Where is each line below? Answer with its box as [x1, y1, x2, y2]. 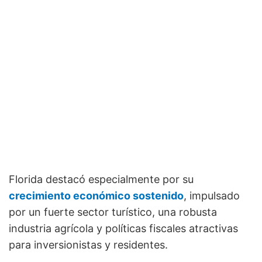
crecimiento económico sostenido [9, 189, 184, 202]
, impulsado [184, 189, 240, 202]
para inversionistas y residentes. [9, 239, 168, 251]
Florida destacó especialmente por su [9, 173, 194, 186]
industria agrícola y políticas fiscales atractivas [9, 222, 238, 235]
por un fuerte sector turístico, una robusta [9, 206, 217, 219]
